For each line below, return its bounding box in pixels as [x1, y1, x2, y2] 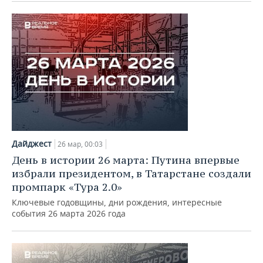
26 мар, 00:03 [58, 139, 103, 149]
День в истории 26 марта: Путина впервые [12, 153, 240, 167]
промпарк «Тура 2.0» [12, 180, 122, 194]
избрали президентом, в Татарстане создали [12, 167, 251, 180]
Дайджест [12, 138, 52, 149]
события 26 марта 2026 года [12, 208, 126, 219]
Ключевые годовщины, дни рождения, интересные [12, 197, 222, 208]
